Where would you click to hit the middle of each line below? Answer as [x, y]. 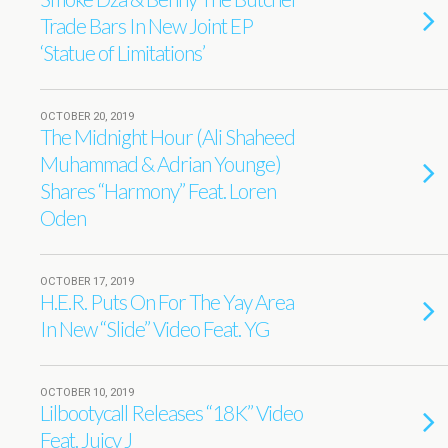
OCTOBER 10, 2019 [87, 392]
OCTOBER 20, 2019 [87, 116]
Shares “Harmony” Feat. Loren [158, 190]
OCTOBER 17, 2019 [87, 281]
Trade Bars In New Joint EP [146, 25]
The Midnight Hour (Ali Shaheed [167, 136]
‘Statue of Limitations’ [122, 52]
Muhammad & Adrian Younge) [160, 163]
